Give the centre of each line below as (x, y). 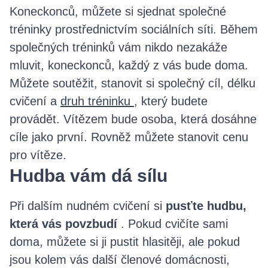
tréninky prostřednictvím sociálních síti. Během (134, 29)
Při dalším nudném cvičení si (88, 205)
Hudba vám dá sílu (89, 175)
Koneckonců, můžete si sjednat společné (118, 11)
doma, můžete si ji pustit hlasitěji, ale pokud (125, 241)
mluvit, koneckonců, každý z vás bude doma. (129, 65)
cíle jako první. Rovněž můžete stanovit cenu (129, 137)
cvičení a (35, 101)
